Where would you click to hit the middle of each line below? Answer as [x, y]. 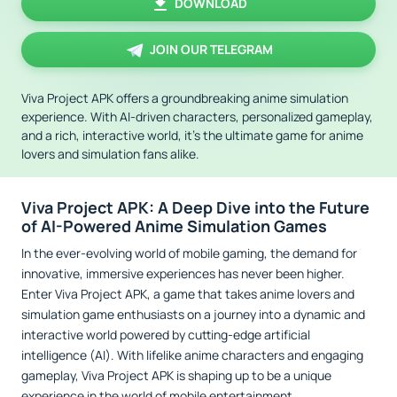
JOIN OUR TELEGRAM [211, 49]
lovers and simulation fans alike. [110, 154]
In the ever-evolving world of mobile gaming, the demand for [189, 253]
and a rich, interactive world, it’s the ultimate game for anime [192, 135]
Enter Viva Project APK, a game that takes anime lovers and [188, 294]
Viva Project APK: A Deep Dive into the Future [195, 207]
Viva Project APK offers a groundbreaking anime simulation [185, 98]
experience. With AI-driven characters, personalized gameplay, [197, 117]
